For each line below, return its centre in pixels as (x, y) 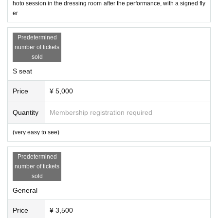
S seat (22, 71)
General (25, 190)
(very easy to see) (36, 132)
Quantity (26, 112)
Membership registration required (101, 112)
